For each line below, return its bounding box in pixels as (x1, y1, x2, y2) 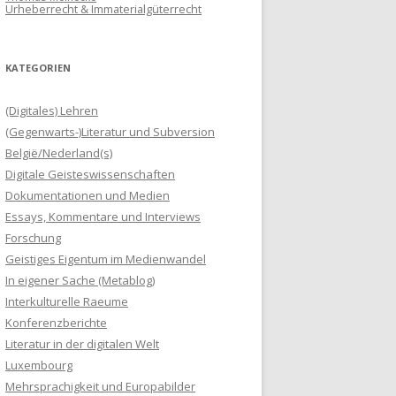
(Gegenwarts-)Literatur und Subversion (5, 124, 215, 141)
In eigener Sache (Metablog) (5, 272, 155, 289)
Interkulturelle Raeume (5, 293, 128, 310)
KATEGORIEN (5, 61, 71, 75)
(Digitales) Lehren (5, 103, 98, 119)
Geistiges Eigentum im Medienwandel (5, 251, 206, 268)
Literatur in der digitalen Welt (5, 336, 159, 353)
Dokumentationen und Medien (5, 187, 170, 204)
